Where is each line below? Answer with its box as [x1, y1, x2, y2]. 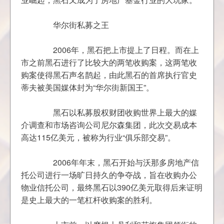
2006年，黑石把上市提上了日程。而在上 [21, 44, 37, 55]
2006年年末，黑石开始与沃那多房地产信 [21, 156, 37, 168]
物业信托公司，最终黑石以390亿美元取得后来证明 [21, 181, 203, 193]
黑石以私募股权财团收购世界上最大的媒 [21, 106, 37, 118]
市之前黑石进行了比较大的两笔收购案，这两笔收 [21, 56, 197, 68]
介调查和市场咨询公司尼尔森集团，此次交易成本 [21, 119, 197, 130]
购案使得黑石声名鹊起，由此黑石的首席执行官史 [21, 69, 197, 80]
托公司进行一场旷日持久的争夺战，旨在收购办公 [21, 169, 197, 180]
